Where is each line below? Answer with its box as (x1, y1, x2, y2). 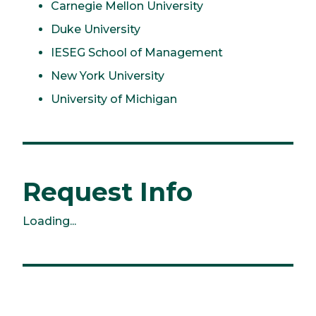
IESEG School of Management (51, 45, 223, 59)
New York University (51, 68, 164, 83)
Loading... (23, 214, 76, 228)
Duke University (51, 22, 140, 36)
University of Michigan (51, 92, 177, 106)
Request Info (23, 176, 193, 207)
